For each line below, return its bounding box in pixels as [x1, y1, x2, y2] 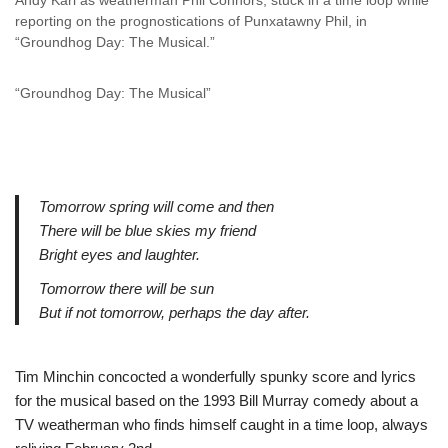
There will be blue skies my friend [39, 222, 256, 239]
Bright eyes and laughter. [39, 246, 200, 263]
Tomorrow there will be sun [39, 280, 214, 297]
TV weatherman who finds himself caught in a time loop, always [15, 416, 428, 433]
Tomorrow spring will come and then [39, 198, 274, 215]
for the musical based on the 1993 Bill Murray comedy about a [15, 392, 418, 409]
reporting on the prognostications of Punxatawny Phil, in [15, 14, 367, 29]
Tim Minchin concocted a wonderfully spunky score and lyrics [15, 368, 416, 385]
